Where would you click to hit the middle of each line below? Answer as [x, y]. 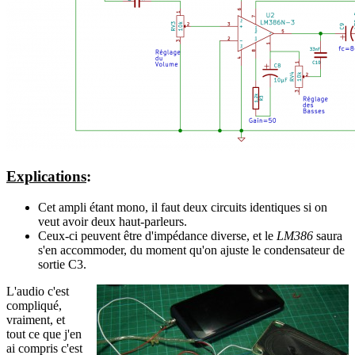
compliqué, [34, 306]
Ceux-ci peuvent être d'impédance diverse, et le [157, 236]
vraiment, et [36, 320]
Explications [46, 177]
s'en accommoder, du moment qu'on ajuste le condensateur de [191, 250]
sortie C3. [62, 265]
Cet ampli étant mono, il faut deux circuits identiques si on [183, 208]
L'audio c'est [38, 292]
